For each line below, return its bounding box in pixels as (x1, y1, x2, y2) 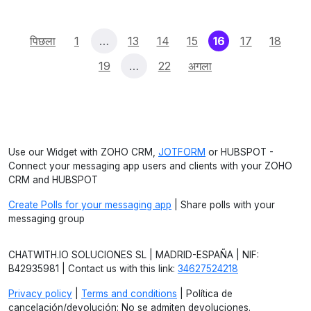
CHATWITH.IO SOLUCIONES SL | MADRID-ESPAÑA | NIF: (8, 249, 259, 260)
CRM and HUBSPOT (8, 174, 98, 185)
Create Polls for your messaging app (8, 199, 171, 210)
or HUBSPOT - (205, 146, 274, 158)
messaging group (8, 213, 85, 224)
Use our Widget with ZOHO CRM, (8, 146, 158, 158)
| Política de (177, 288, 233, 299)
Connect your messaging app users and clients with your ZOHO (8, 160, 292, 171)
